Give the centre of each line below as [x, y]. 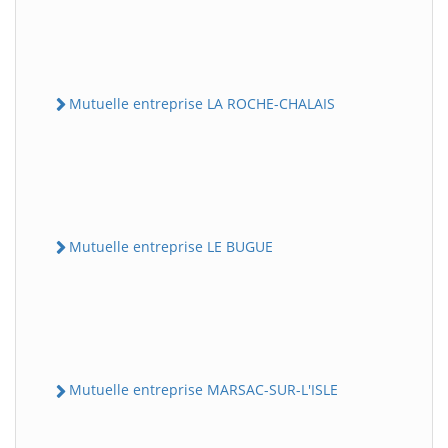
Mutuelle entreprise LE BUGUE [171, 246]
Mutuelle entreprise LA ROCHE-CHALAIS [202, 103]
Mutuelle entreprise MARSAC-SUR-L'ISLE [203, 390]
